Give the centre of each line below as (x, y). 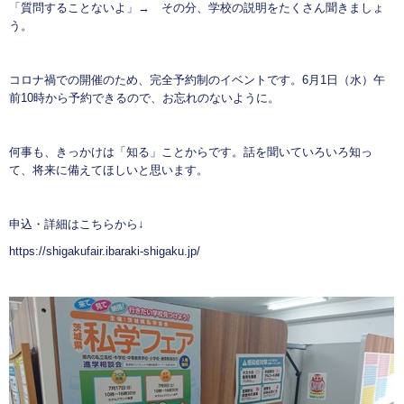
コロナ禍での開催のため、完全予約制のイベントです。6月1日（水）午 (197, 80)
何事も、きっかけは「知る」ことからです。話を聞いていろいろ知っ (191, 152)
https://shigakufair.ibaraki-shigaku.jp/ (105, 252)
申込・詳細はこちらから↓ (77, 225)
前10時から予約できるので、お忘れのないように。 (144, 98)
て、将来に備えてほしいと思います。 (109, 170)
